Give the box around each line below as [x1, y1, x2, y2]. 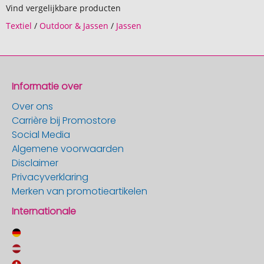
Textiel [6, 20, 32, 31]
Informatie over [12, 80, 82, 93]
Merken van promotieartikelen [12, 184, 147, 198]
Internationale [12, 204, 76, 218]
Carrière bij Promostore [12, 114, 116, 127]
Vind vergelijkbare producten [6, 2, 121, 14]
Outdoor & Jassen [39, 20, 108, 31]
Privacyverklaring [12, 170, 88, 184]
